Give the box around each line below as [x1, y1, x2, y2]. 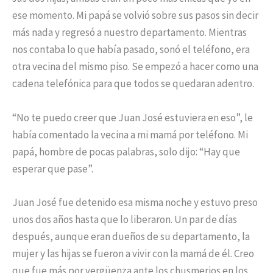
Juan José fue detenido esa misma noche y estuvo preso [12, 195, 258, 209]
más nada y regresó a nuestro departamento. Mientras [12, 26, 247, 40]
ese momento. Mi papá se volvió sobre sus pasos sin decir [12, 9, 258, 23]
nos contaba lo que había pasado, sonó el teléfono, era [12, 43, 250, 57]
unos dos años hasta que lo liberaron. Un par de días [12, 212, 237, 226]
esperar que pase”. [12, 161, 93, 175]
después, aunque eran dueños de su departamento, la [12, 229, 250, 243]
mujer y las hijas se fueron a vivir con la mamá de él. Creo [12, 246, 254, 260]
